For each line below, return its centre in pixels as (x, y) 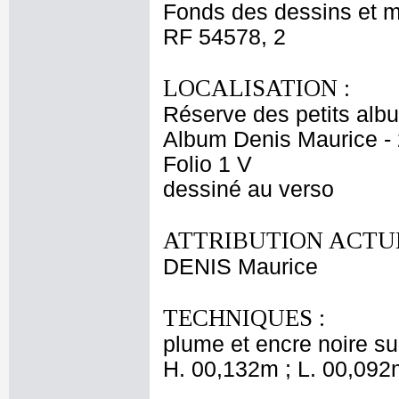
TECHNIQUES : (244, 318)
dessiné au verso (248, 189)
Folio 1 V (208, 164)
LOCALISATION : (256, 88)
